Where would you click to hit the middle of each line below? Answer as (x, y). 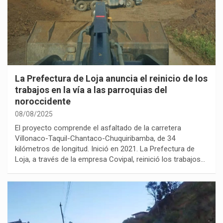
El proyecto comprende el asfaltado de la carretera (98, 128)
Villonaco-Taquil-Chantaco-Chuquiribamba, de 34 (95, 138)
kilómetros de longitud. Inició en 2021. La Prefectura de (105, 149)
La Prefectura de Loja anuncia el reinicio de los (111, 78)
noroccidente (43, 101)
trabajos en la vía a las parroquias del (91, 90)
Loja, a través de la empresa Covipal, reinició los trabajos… (110, 159)
